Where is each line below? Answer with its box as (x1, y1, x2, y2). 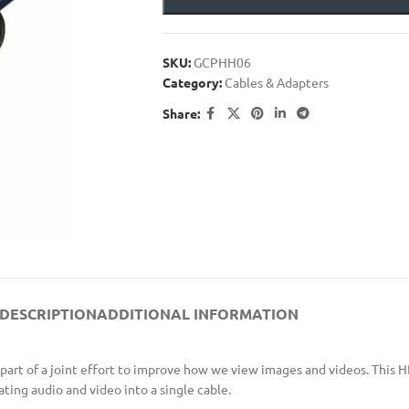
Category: (162, 74, 222, 90)
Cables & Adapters (224, 74, 329, 90)
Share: (162, 105, 200, 121)
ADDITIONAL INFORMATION (97, 303, 299, 323)
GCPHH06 (193, 54, 251, 70)
